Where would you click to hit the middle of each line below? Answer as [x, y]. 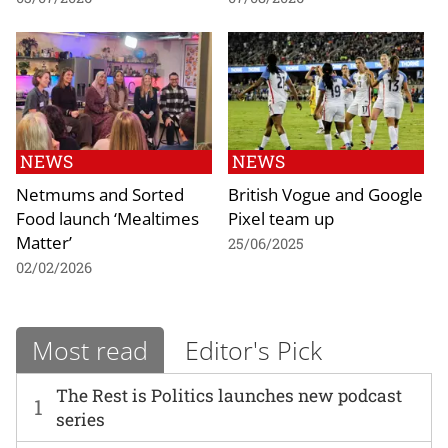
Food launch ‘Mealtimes [107, 217]
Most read [90, 350]
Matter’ [44, 241]
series [81, 419]
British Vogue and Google [325, 193]
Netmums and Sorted [100, 193]
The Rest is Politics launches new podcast [229, 395]
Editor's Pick [253, 350]
